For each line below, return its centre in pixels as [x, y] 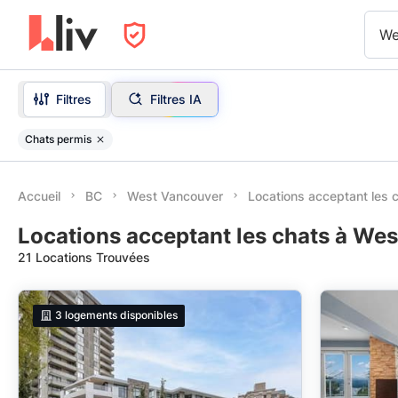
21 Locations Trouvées [84, 257]
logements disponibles [122, 315]
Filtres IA [175, 99]
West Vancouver [175, 196]
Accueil [39, 196]
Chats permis [58, 139]
